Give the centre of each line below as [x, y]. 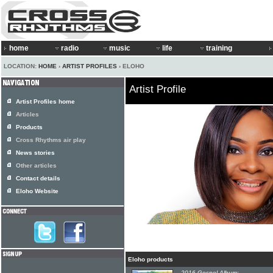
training [219, 48]
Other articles [36, 165]
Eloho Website [37, 191]
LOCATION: [21, 66]
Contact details [38, 178]
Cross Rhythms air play [51, 140]
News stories [35, 153]
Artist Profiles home [45, 101]
